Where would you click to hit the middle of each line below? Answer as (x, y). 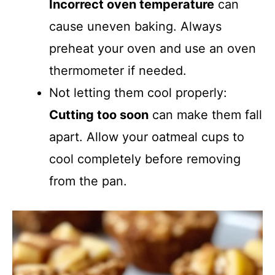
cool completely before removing (145, 159)
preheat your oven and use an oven (153, 48)
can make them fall (205, 115)
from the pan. (88, 181)
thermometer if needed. (118, 71)
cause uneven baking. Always (135, 26)
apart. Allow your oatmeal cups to (147, 137)
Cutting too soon (99, 115)
